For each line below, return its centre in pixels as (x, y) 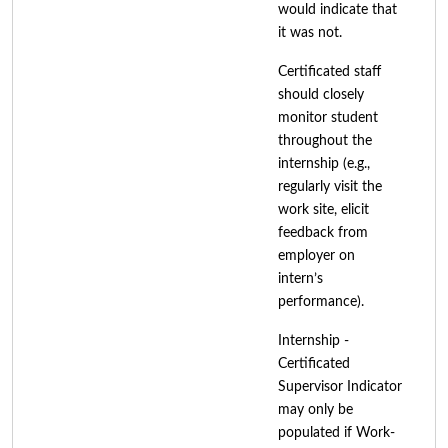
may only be (315, 409)
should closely (321, 94)
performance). (321, 301)
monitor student (328, 117)
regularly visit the (330, 186)
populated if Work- (336, 432)
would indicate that (337, 9)
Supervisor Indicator (340, 386)
